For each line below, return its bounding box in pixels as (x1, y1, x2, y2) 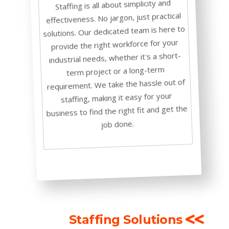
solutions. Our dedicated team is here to (42, 22, 186, 38)
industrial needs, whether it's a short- (49, 49, 181, 64)
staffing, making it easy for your (60, 89, 172, 104)
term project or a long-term (66, 63, 165, 77)
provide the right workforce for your (51, 36, 178, 51)
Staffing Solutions (68, 212, 186, 227)
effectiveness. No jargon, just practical (45, 9, 181, 25)
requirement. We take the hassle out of (47, 76, 185, 91)
